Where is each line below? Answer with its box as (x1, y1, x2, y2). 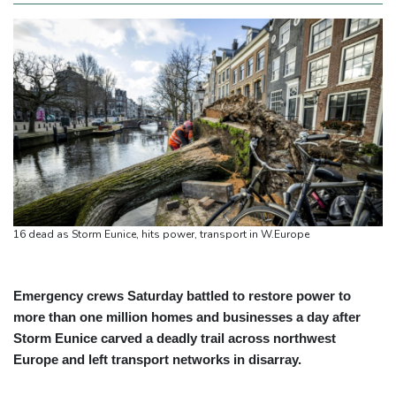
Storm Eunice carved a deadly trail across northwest (13, 331, 336, 346)
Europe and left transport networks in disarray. (13, 352, 301, 368)
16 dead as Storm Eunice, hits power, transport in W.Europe (13, 227, 309, 242)
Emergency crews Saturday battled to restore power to (13, 288, 351, 304)
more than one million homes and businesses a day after (13, 309, 361, 325)
